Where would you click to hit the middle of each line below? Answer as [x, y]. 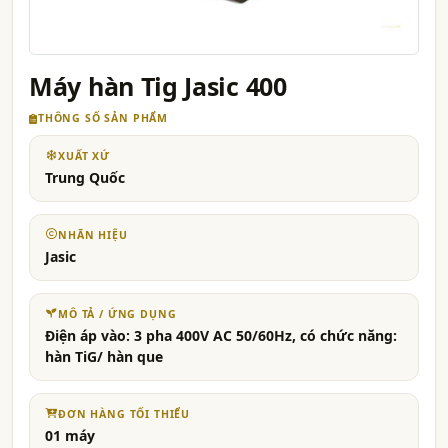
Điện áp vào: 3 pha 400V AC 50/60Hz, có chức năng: [221, 335]
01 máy [70, 435]
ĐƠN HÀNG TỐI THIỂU [124, 414]
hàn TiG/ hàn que [104, 356]
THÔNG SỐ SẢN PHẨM [103, 118]
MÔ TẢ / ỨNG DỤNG [117, 314]
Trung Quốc [85, 177]
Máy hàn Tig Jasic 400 [158, 86]
